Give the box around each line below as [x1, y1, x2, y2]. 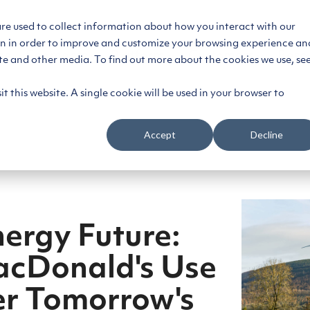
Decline [250, 129, 283, 141]
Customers [188, 50, 254, 63]
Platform [110, 50, 165, 63]
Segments [25, 50, 87, 63]
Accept [144, 129, 176, 141]
